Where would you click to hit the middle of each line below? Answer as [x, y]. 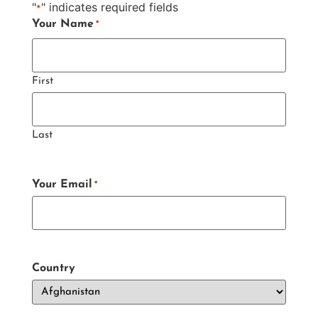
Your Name [62, 24]
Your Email [62, 185]
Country [53, 268]
